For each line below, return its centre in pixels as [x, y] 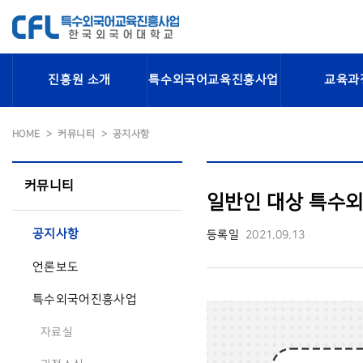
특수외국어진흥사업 [85, 299]
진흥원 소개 [80, 80]
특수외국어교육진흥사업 [214, 80]
